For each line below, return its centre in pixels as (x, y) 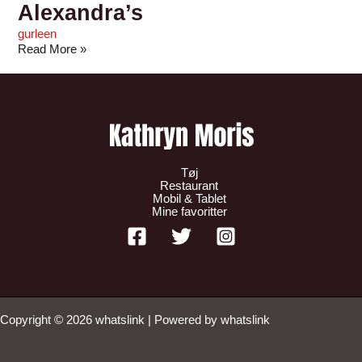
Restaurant (189, 186)
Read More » (53, 50)
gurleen (38, 34)
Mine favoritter (189, 212)
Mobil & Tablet (189, 199)
